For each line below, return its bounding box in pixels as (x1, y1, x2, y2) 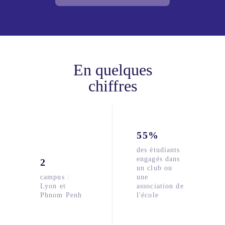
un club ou (137, 164, 173, 172)
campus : (40, 173, 70, 181)
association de (137, 182, 184, 190)
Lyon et (40, 182, 66, 190)
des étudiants (137, 146, 180, 154)
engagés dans (137, 155, 180, 163)
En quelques (73, 61, 152, 79)
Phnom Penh (40, 191, 82, 199)
